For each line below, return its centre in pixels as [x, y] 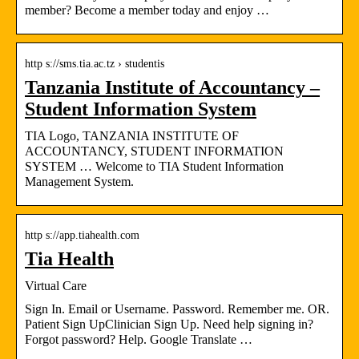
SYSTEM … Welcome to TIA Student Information [154, 166]
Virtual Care [56, 285]
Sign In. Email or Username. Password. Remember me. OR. [177, 309]
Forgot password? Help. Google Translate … [139, 339]
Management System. [79, 181]
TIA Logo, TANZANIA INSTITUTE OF [132, 135]
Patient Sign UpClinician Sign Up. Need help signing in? [169, 324]
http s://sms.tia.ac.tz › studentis [95, 63]
